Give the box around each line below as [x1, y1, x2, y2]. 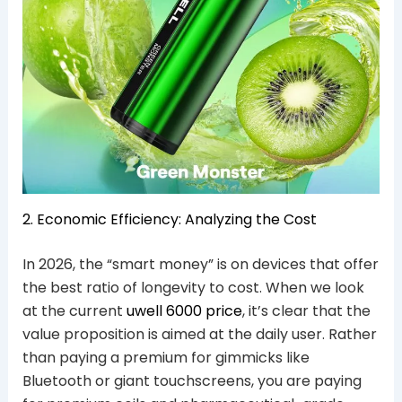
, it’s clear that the [241, 300, 371, 321]
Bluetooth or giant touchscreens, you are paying [22, 370, 362, 391]
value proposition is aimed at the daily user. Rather [22, 323, 377, 345]
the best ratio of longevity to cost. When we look [22, 276, 364, 298]
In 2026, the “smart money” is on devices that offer [22, 253, 379, 275]
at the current [22, 300, 123, 321]
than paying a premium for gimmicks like [22, 346, 310, 368]
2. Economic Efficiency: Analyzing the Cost [22, 208, 317, 230]
